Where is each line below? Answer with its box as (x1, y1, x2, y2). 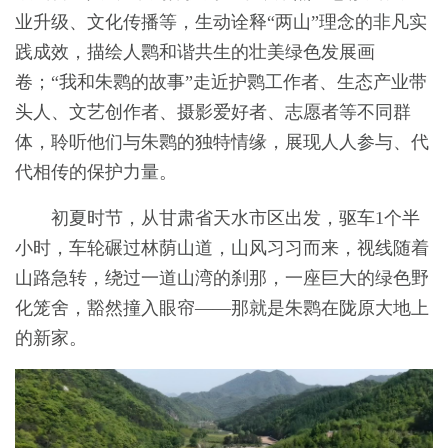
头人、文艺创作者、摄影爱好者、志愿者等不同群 (15, 102, 411, 122)
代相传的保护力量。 (15, 162, 177, 182)
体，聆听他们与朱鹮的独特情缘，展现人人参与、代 (15, 132, 429, 152)
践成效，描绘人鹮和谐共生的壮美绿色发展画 (15, 42, 375, 62)
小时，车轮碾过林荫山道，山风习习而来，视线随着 (15, 238, 429, 258)
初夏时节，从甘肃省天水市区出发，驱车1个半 (51, 208, 420, 228)
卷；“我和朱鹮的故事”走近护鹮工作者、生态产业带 (15, 72, 427, 92)
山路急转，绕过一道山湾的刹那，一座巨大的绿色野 (15, 268, 429, 288)
